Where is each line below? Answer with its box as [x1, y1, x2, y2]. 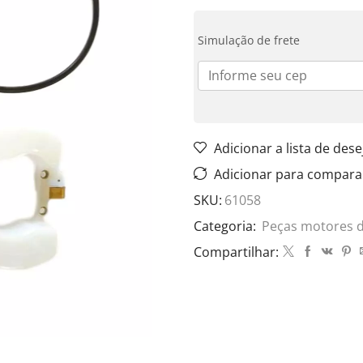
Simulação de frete [198, 32, 300, 48]
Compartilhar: [194, 242, 279, 261]
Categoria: [194, 216, 259, 235]
